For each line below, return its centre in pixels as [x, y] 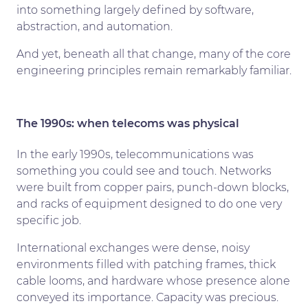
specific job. [49, 220]
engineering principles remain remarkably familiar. [154, 70]
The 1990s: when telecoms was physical [128, 123]
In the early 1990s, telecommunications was [135, 154]
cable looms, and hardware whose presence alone [153, 280]
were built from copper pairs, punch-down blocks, [153, 187]
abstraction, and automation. [95, 26]
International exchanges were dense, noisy [133, 247]
